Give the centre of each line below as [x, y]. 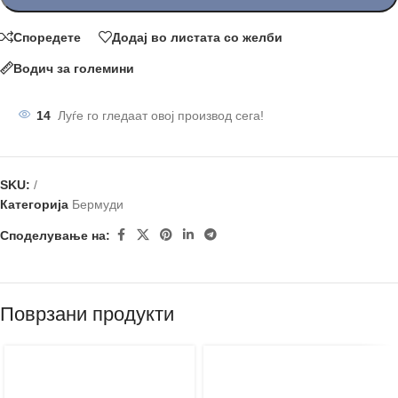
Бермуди [98, 204]
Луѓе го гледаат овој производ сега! [161, 115]
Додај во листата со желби [197, 37]
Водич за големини [74, 68]
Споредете [47, 37]
